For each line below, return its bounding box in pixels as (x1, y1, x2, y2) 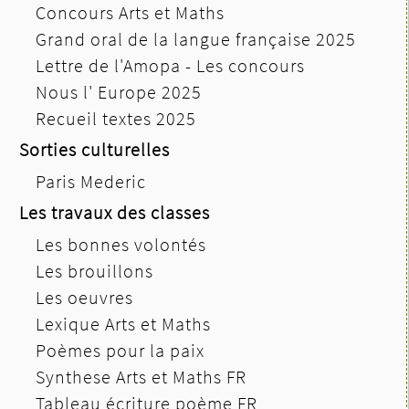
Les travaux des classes (19, 200, 210, 224)
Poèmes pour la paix (36, 338, 204, 362)
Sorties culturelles (19, 137, 170, 161)
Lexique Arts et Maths (36, 311, 211, 335)
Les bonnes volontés (36, 232, 206, 256)
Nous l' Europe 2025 (36, 79, 202, 103)
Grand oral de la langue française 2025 (36, 26, 356, 50)
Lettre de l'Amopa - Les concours (36, 53, 305, 77)
